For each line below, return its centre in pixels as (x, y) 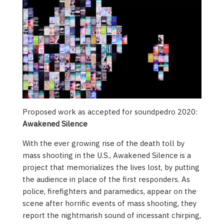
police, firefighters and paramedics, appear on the (109, 191)
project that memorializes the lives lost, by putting (111, 167)
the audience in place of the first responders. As (106, 179)
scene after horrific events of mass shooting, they (109, 203)
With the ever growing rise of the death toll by (103, 143)
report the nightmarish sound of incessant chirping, (112, 215)
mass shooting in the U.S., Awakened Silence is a (107, 155)
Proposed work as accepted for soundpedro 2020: (110, 112)
